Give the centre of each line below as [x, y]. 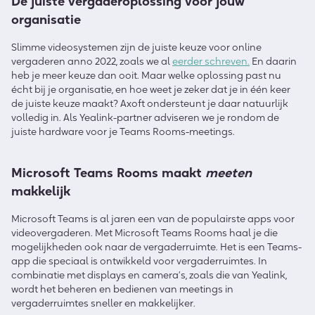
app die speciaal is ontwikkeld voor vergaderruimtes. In [139, 261]
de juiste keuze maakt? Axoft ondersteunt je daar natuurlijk [150, 104]
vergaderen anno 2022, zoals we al [92, 62]
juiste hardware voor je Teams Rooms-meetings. [123, 132]
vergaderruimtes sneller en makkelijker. [103, 303]
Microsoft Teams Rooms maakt [108, 173]
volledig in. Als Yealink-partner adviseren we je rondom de [145, 118]
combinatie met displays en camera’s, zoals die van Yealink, [149, 275]
